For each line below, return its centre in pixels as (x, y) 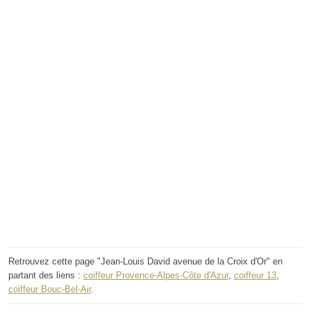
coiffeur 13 (255, 276)
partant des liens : (46, 276)
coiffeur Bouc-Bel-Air (50, 289)
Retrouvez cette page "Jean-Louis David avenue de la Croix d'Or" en (145, 262)
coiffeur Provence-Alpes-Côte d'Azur (156, 276)
